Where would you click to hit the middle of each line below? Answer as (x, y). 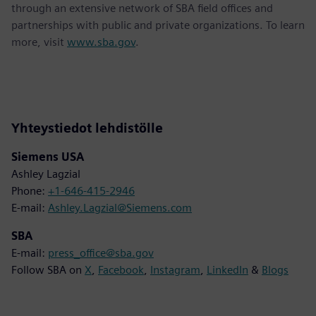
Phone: (30, 190)
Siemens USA (48, 157)
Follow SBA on (48, 269)
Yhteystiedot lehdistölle (87, 128)
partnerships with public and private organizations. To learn (158, 25)
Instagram (175, 269)
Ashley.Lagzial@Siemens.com (120, 207)
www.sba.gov (101, 42)
